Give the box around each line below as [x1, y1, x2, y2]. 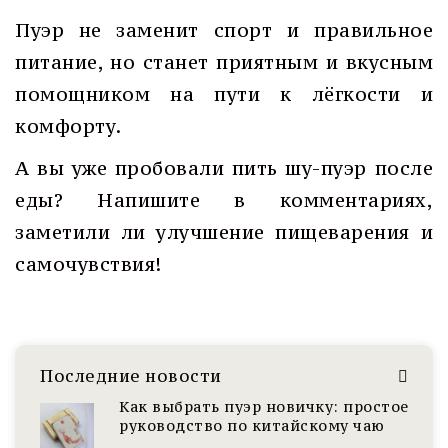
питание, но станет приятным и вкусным [15, 50, 433, 74]
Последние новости [40, 365, 222, 387]
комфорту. [15, 114, 122, 138]
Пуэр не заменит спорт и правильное [15, 18, 433, 42]
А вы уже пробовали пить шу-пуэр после [15, 156, 433, 180]
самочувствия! [15, 252, 162, 276]
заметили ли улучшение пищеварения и [15, 220, 433, 244]
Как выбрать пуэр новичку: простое [119, 397, 409, 416]
